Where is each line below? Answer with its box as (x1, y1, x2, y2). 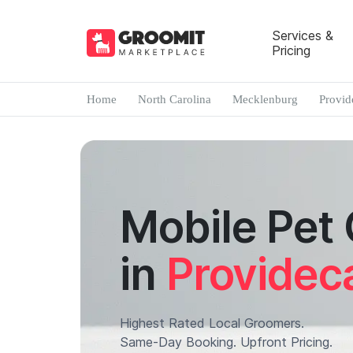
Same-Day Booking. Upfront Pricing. (120, 334, 333, 350)
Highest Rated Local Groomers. (120, 315, 304, 331)
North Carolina (137, 93, 211, 106)
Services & (271, 27, 333, 43)
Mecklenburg (232, 93, 298, 106)
